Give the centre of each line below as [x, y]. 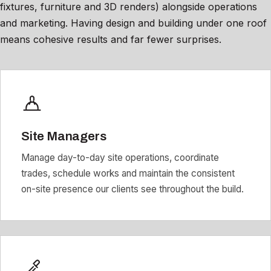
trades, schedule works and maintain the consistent [128, 173]
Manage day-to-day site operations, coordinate [120, 157]
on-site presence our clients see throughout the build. [132, 189]
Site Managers [64, 136]
